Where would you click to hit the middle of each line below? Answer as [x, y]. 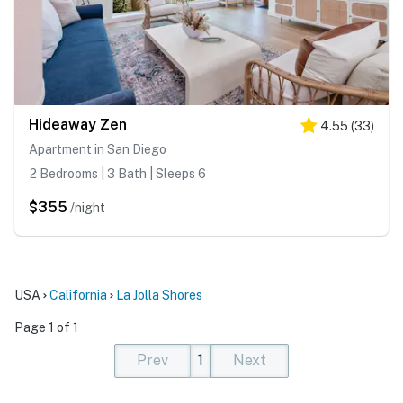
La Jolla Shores [159, 296]
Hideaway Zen [78, 125]
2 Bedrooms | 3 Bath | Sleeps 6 [117, 174]
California [78, 296]
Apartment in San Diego [98, 150]
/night [88, 208]
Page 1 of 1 [46, 328]
